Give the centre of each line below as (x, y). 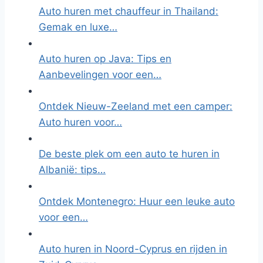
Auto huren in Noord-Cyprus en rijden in (133, 249)
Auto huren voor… (80, 122)
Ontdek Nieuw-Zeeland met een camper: (136, 106)
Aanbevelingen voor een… (100, 75)
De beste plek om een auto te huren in (129, 154)
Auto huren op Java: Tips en (105, 59)
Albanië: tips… (72, 170)
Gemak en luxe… (78, 27)
